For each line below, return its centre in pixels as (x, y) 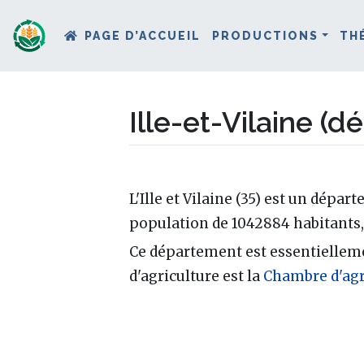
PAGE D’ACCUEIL (143, 35)
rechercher (301, 169)
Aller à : (154, 169)
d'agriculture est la (196, 276)
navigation (217, 169)
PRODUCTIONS (266, 35)
